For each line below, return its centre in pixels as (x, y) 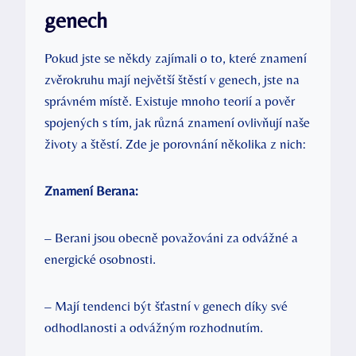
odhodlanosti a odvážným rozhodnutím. (154, 327)
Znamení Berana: (91, 190)
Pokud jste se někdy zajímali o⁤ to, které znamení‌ (176, 58)
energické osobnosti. (100, 259)
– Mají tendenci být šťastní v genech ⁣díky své (166, 306)
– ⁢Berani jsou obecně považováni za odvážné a (171, 237)
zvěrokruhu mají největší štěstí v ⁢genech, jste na (172, 79)
